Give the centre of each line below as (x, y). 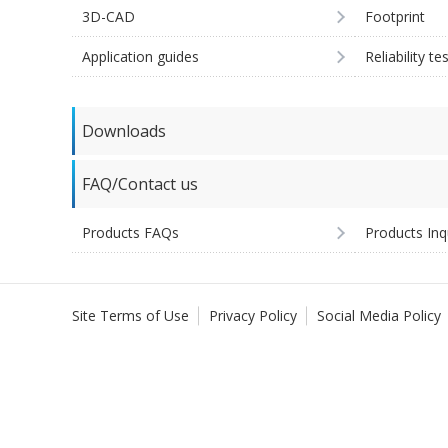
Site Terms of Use (130, 315)
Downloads (124, 131)
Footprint (395, 16)
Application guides (140, 56)
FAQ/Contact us (140, 184)
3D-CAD (108, 16)
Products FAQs (130, 232)
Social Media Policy (379, 315)
